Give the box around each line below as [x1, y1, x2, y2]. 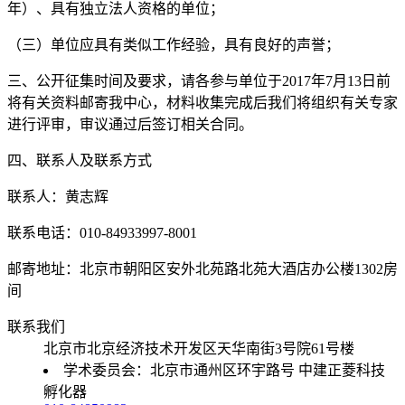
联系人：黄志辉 [7, 188, 108, 204]
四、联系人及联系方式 [7, 152, 152, 168]
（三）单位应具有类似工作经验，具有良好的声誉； [7, 36, 340, 52]
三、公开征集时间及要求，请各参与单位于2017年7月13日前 [7, 72, 391, 89]
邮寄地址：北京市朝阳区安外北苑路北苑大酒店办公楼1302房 [7, 260, 398, 277]
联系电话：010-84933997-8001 [7, 224, 197, 240]
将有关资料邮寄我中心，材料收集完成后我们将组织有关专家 [7, 94, 398, 110]
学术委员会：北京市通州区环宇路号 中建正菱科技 [63, 362, 385, 378]
